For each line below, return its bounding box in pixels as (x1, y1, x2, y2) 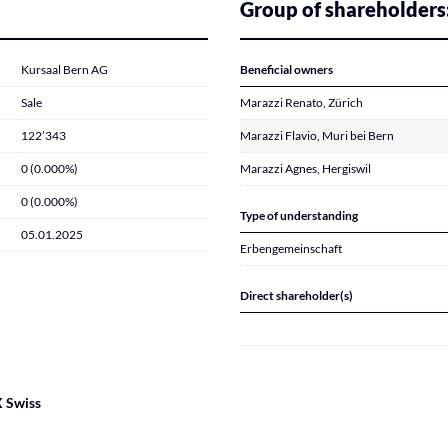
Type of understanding (240, 208, 358, 223)
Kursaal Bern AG (21, 62, 108, 77)
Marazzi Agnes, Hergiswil (240, 161, 371, 176)
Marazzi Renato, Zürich (240, 95, 363, 110)
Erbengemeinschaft (240, 241, 342, 256)
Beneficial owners (240, 62, 333, 77)
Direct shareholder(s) (240, 288, 353, 303)
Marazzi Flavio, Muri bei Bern (240, 128, 394, 143)
